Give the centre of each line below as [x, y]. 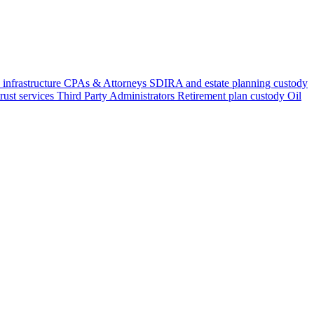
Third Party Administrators [116, 96]
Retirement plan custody [231, 96]
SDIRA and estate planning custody [228, 83]
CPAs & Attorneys [105, 83]
